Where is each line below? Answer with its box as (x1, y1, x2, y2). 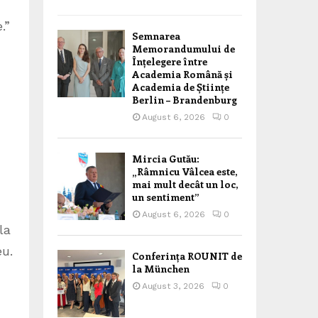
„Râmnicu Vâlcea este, (132, 165, 237, 178)
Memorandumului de (132, 42, 235, 55)
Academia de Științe (132, 80, 229, 94)
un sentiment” (132, 190, 199, 204)
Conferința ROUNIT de (132, 249, 242, 263)
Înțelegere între (132, 55, 207, 68)
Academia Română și (132, 67, 233, 81)
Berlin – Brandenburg (132, 93, 237, 106)
